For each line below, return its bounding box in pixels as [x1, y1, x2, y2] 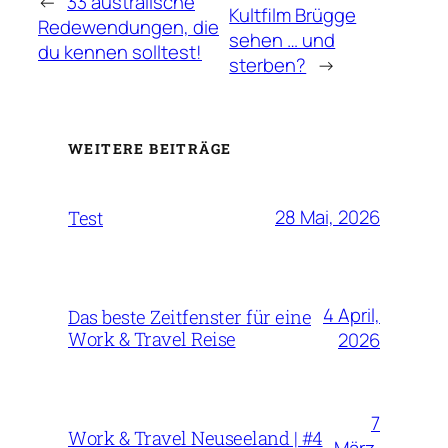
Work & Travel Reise [68, 326, 236, 351]
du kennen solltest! [38, 39, 202, 66]
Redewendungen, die [38, 14, 219, 41]
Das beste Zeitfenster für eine [68, 304, 311, 329]
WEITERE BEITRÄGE [68, 138, 232, 158]
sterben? [229, 51, 307, 78]
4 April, [323, 301, 380, 328]
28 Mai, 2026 [275, 204, 380, 231]
